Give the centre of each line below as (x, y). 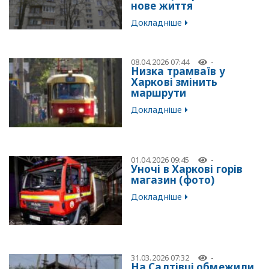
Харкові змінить (174, 82)
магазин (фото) (173, 180)
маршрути (159, 93)
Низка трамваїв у (178, 71)
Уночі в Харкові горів (187, 169)
